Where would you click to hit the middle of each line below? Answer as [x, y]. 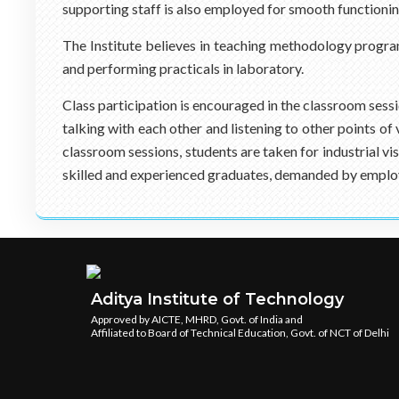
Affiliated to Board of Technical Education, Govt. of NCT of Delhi [240, 333]
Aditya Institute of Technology [217, 299]
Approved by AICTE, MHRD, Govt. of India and [197, 319]
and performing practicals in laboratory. [183, 68]
